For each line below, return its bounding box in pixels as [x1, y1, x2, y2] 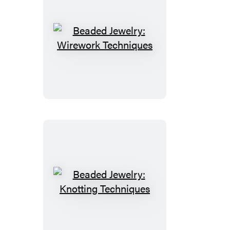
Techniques [104, 79, 154, 94]
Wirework [104, 65, 147, 80]
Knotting [104, 208, 142, 224]
